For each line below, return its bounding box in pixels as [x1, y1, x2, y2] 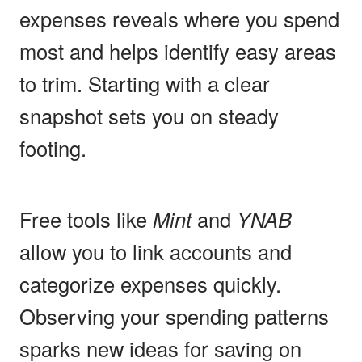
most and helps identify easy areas [19, 36, 336, 65]
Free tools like [19, 204, 153, 234]
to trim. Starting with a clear [19, 68, 270, 98]
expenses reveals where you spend [19, 3, 339, 33]
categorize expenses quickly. [19, 268, 281, 298]
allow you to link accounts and [19, 236, 292, 266]
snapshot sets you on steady [19, 100, 279, 130]
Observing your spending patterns [19, 301, 329, 330]
